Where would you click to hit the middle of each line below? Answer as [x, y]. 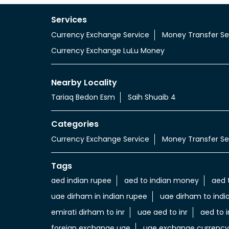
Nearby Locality [84, 82]
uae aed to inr [162, 212]
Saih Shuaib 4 [152, 97]
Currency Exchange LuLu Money [108, 50]
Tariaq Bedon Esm [83, 97]
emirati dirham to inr [88, 212]
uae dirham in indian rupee [99, 197]
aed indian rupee [81, 181]
